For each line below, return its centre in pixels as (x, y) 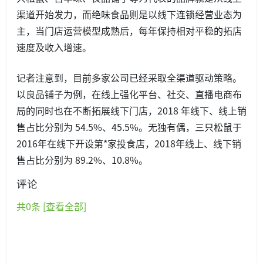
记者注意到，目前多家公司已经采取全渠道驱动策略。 (129, 77)
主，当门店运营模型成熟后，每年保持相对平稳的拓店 (129, 30)
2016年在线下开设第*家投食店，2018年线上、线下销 (129, 143)
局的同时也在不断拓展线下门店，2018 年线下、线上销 (131, 110)
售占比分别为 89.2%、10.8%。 (82, 159)
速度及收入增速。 (54, 47)
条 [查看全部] (59, 206)
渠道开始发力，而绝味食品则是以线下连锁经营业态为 (129, 14)
